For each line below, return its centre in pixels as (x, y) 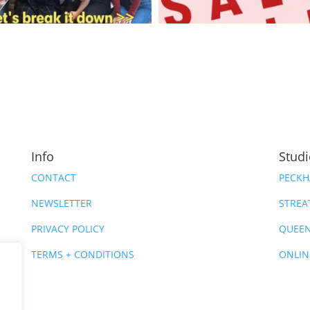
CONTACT (53, 178)
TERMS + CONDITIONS (82, 255)
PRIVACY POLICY (67, 229)
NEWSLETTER (61, 203)
